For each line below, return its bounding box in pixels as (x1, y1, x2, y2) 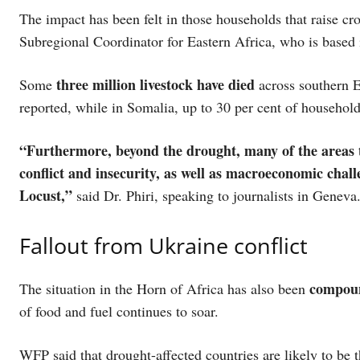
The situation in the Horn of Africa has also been (19, 279, 309, 299)
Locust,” (19, 185, 72, 207)
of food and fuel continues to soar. (19, 301, 227, 321)
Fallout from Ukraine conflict (19, 231, 313, 261)
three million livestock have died (56, 74, 259, 96)
